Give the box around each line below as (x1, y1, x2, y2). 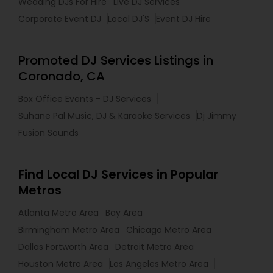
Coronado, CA (18, 67, 105, 85)
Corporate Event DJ (18, 12, 101, 25)
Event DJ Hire (156, 12, 211, 25)
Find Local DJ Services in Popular (18, 165, 219, 183)
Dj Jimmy (197, 109, 236, 122)
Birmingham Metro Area (18, 223, 119, 236)
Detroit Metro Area (115, 240, 194, 253)
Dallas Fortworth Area (18, 240, 108, 253)
